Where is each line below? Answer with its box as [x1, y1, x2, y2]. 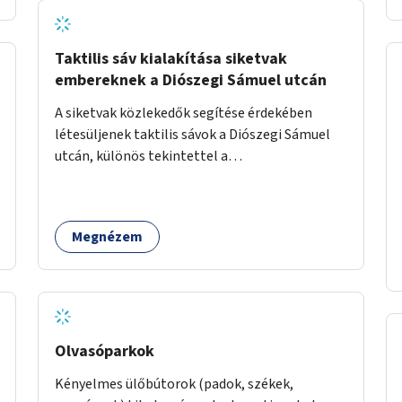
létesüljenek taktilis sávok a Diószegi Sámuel [55, 124, 330, 144]
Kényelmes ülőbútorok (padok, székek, [55, 373, 293, 394]
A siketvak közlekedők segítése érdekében [55, 102, 312, 123]
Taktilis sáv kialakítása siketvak [55, 47, 287, 70]
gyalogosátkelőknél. [55, 167, 181, 188]
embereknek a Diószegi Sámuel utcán [55, 68, 327, 92]
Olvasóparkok [55, 339, 154, 363]
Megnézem [72, 226, 143, 247]
